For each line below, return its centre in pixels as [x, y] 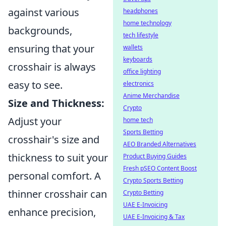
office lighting [142, 71]
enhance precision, [52, 212]
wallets [133, 47]
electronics [138, 83]
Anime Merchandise [151, 96]
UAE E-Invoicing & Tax [154, 217]
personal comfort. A [54, 176]
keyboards [138, 59]
